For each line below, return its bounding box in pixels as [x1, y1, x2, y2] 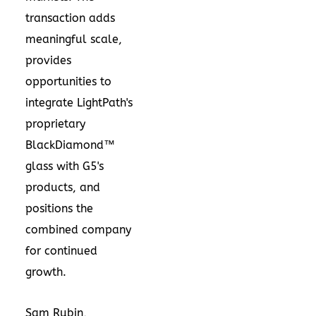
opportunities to [25, 74, 111, 88]
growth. [25, 265, 66, 279]
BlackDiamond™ [25, 138, 115, 152]
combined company [25, 222, 131, 236]
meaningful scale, [25, 32, 122, 46]
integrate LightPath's [25, 95, 133, 109]
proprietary [25, 116, 85, 130]
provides [25, 53, 71, 67]
